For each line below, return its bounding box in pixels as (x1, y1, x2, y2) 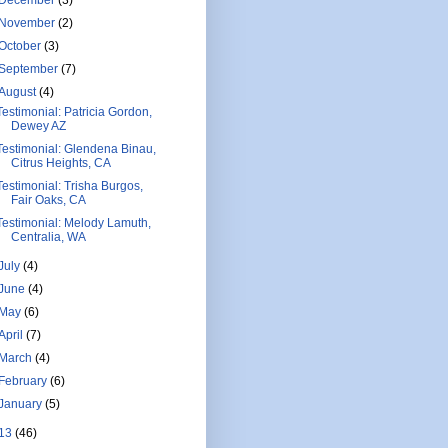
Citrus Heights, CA (10, 155, 111, 170)
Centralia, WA (10, 229, 86, 244)
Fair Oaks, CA (10, 192, 86, 207)
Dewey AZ (10, 118, 66, 133)
